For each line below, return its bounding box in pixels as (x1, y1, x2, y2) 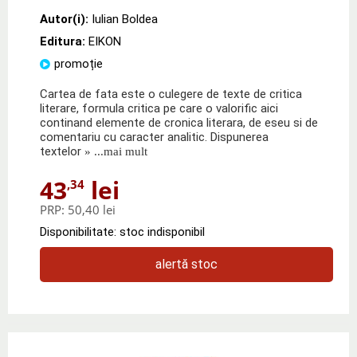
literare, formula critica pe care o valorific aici (40, 100, 278, 116)
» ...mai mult (81, 144, 147, 158)
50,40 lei (68, 201, 116, 218)
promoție (54, 56, 103, 71)
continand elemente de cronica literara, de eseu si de (40, 115, 318, 130)
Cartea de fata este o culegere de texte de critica (40, 86, 302, 101)
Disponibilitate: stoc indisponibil (40, 224, 205, 239)
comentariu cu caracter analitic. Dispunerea (40, 129, 269, 144)
